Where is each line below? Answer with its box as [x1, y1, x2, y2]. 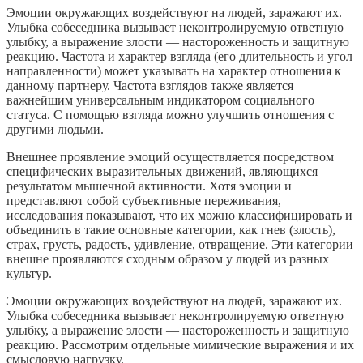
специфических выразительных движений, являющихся [6, 164, 318, 178]
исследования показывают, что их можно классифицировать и [6, 207, 352, 222]
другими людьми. [6, 122, 104, 136]
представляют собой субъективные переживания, [6, 193, 281, 207]
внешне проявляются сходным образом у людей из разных [6, 251, 329, 266]
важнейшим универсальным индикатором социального [6, 92, 314, 107]
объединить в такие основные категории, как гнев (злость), [6, 222, 335, 237]
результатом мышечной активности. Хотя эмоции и [6, 178, 292, 193]
